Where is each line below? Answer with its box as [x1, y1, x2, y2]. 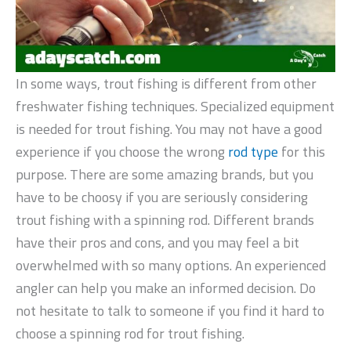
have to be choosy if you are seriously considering [16, 186, 308, 208]
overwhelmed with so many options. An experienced [16, 255, 326, 277]
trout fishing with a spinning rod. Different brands [16, 209, 314, 231]
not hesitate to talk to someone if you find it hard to [16, 300, 324, 322]
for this [278, 141, 325, 163]
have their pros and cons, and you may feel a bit [16, 232, 299, 254]
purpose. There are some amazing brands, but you [16, 164, 313, 186]
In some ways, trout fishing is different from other [16, 73, 317, 95]
